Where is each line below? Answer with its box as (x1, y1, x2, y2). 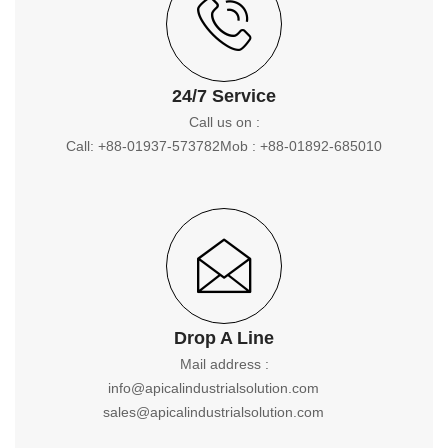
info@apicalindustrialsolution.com (107, 379, 319, 396)
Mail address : (179, 355, 269, 372)
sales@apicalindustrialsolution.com (102, 403, 324, 420)
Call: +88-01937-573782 (66, 137, 220, 154)
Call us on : (188, 113, 260, 130)
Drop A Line (174, 327, 274, 348)
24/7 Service (172, 85, 276, 106)
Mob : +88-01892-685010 (220, 137, 382, 154)
